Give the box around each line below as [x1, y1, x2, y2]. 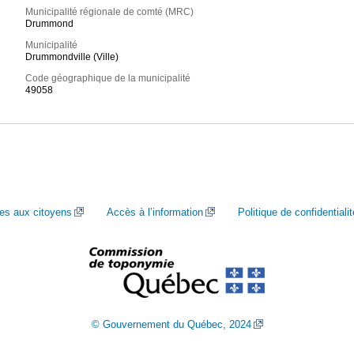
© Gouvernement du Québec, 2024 [91, 318, 251, 330]
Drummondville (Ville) [25, 51, 119, 63]
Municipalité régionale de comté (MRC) [25, 6, 194, 18]
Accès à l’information [107, 206, 203, 218]
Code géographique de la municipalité [25, 73, 191, 85]
